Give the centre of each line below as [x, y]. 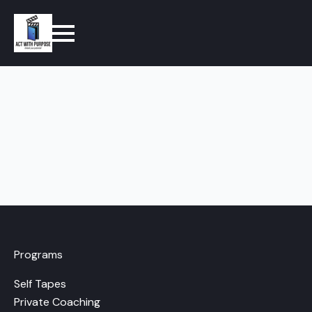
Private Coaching [57, 302]
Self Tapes [40, 284]
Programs [38, 255]
